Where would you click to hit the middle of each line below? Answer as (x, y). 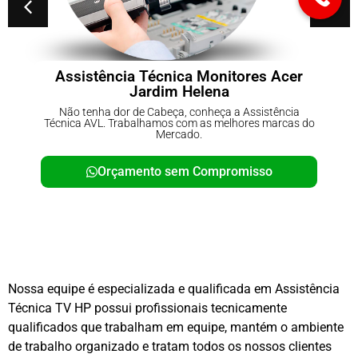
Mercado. (259, 134)
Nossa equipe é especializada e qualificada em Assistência (174, 289)
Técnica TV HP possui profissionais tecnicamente (147, 308)
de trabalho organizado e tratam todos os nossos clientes (170, 347)
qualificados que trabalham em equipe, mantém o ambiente (176, 328)
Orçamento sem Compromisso (265, 171)
